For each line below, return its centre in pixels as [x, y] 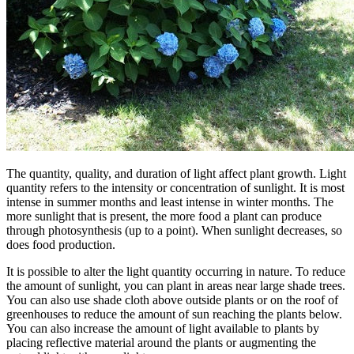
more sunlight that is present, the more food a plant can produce [164, 216]
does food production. [61, 244]
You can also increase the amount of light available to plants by [163, 328]
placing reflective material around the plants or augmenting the [161, 342]
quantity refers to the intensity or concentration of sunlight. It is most [175, 187]
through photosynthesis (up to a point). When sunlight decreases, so [174, 230]
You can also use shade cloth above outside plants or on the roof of [172, 299]
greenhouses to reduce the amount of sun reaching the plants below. [174, 314]
